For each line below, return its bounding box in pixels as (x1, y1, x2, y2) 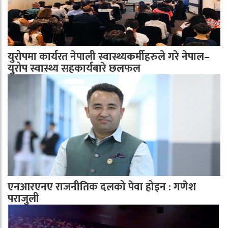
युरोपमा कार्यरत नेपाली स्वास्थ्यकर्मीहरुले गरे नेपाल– (8, 48, 210, 66)
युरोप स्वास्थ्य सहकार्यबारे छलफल (8, 60, 140, 77)
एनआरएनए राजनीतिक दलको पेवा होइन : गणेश (8, 178, 196, 196)
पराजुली (8, 190, 39, 208)
